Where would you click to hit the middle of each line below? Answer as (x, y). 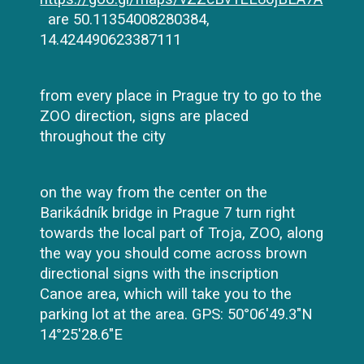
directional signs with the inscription (160, 274)
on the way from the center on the (154, 193)
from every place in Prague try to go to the (181, 96)
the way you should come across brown (174, 253)
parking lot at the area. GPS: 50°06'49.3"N (177, 314)
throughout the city (103, 136)
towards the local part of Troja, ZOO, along (182, 233)
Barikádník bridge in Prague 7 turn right (168, 213)
